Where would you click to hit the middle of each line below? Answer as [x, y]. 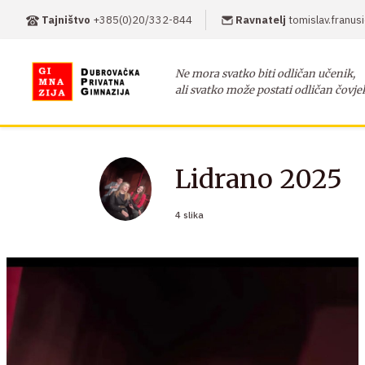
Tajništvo [66, 20]
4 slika [190, 215]
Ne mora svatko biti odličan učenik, [266, 74]
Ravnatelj [261, 20]
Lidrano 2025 [259, 179]
